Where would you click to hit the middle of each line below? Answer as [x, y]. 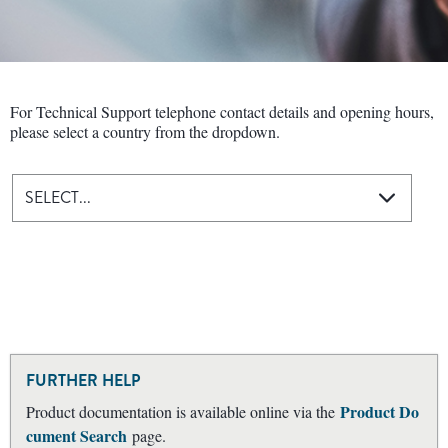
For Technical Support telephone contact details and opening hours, [222, 111]
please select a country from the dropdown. [145, 131]
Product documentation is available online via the [183, 411]
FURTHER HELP [83, 380]
